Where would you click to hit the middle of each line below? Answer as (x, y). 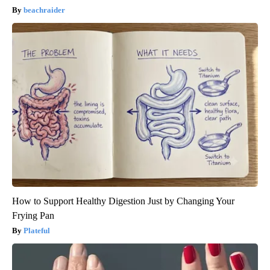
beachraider (44, 10)
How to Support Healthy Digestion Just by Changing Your (123, 201)
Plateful (37, 231)
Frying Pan (33, 216)
